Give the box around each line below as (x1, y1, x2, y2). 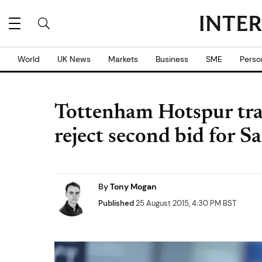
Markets (108, 54, 138, 64)
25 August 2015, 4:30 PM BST (134, 198, 236, 208)
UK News (57, 54, 91, 64)
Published (98, 198, 134, 208)
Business (156, 54, 188, 64)
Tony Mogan (110, 181, 157, 192)
